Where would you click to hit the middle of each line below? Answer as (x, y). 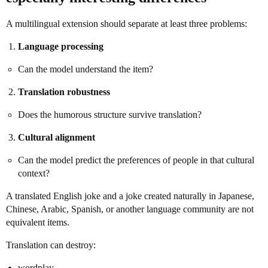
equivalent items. (38, 222)
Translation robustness (64, 92)
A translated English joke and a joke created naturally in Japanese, (130, 196)
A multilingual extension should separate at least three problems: (127, 24)
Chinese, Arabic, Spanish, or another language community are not (130, 209)
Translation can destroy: (51, 245)
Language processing (61, 46)
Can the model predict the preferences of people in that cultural (136, 160)
